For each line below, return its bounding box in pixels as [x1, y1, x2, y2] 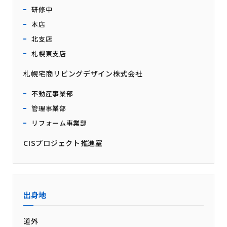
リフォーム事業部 [31, 118, 87, 128]
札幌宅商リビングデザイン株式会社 [23, 68, 143, 79]
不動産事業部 [31, 88, 73, 98]
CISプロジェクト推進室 [23, 137, 103, 148]
